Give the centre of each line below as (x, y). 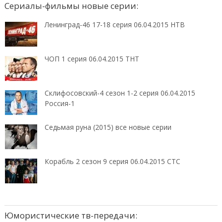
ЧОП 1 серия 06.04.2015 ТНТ (92, 58)
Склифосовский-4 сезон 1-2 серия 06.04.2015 (120, 93)
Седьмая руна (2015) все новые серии (108, 127)
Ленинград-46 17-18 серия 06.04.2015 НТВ (114, 24)
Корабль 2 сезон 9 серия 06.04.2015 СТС (112, 161)
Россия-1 (59, 103)
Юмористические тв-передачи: (71, 215)
